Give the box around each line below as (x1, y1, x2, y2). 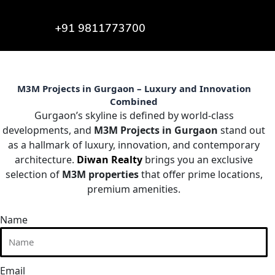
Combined (110, 95, 158, 108)
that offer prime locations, (138, 168, 263, 182)
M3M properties (61, 168, 139, 182)
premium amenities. (87, 182, 181, 196)
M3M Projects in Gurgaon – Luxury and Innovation (17, 82, 251, 95)
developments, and (2, 123, 95, 137)
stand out (218, 123, 266, 137)
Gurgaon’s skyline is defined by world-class (34, 109, 234, 123)
